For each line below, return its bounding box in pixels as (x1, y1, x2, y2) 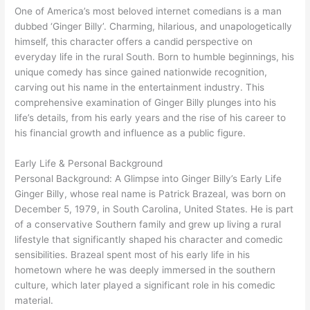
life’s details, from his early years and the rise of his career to (15, 112, 286, 124)
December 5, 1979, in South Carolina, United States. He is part (15, 203, 294, 215)
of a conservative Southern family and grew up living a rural (15, 219, 282, 230)
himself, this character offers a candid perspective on (15, 36, 253, 48)
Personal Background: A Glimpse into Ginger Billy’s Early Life (15, 173, 282, 185)
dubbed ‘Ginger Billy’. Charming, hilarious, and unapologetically (15, 21, 293, 33)
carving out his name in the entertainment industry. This (15, 82, 265, 93)
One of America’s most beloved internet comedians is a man (15, 6, 282, 17)
